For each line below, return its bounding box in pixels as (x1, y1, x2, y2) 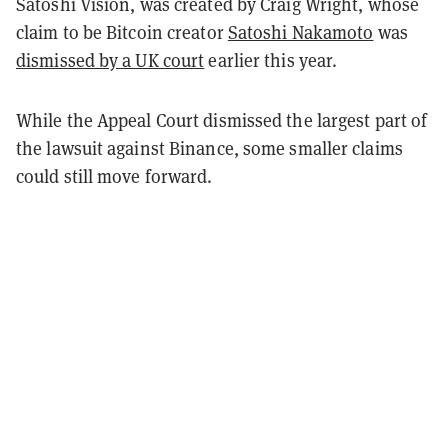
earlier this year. (204, 48, 338, 72)
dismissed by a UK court (16, 48, 205, 72)
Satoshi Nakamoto (227, 20, 374, 44)
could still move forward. (16, 164, 213, 188)
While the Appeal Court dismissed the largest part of (16, 108, 428, 132)
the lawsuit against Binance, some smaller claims (16, 136, 403, 160)
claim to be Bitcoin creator (16, 20, 228, 44)
